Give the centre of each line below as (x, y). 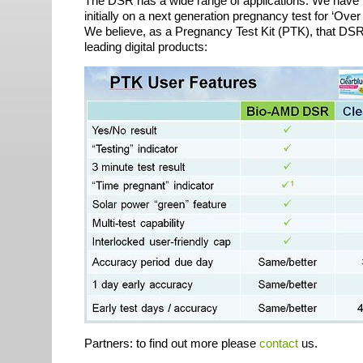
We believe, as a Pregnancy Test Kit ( (183, 31)
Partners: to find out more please (172, 343)
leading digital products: (146, 47)
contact (279, 343)
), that (322, 31)
